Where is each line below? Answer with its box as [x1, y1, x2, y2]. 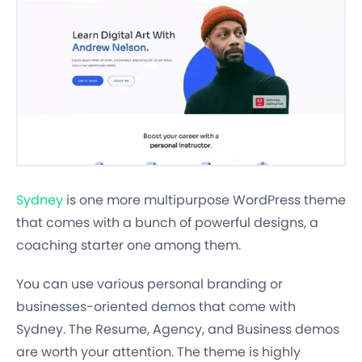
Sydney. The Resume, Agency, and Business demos [16, 320, 339, 339]
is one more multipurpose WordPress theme [63, 191, 346, 210]
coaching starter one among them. [16, 236, 241, 255]
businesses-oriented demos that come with [16, 297, 296, 317]
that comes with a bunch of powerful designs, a [16, 213, 318, 233]
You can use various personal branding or [16, 275, 283, 294]
